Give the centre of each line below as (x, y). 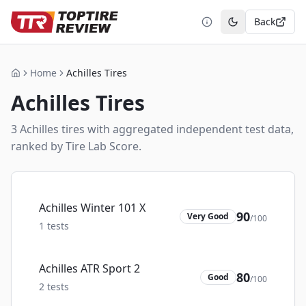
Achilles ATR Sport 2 (89, 268)
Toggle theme (263, 27)
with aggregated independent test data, (189, 129)
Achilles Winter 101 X (92, 208)
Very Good (208, 216)
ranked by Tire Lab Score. (76, 146)
